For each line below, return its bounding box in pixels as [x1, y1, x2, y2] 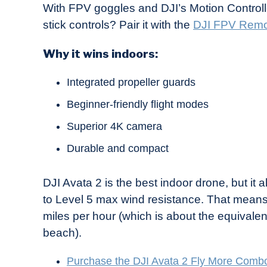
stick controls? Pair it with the [43, 18, 193, 32]
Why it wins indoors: [43, 46, 158, 61]
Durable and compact [67, 142, 169, 155]
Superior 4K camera [67, 120, 162, 133]
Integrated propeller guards [67, 76, 195, 89]
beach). [43, 226, 85, 240]
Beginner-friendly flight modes [67, 98, 209, 111]
